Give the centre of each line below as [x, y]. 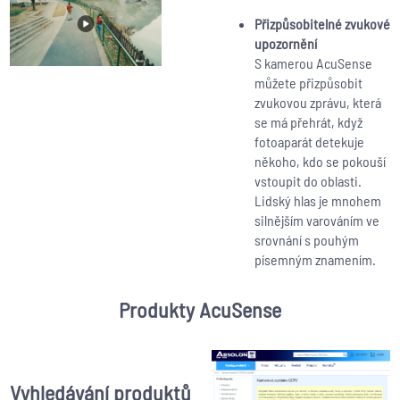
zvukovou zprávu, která [317, 103]
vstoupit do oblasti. [308, 181]
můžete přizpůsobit [308, 83]
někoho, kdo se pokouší [320, 162]
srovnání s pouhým [306, 240]
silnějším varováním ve [317, 221]
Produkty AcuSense [200, 310]
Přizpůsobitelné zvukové [322, 24]
